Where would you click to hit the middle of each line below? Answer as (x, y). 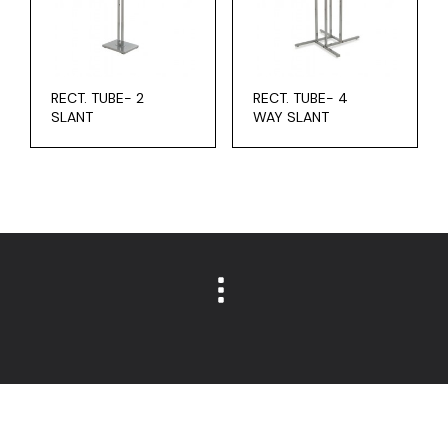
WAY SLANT (290, 116)
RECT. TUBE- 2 (97, 97)
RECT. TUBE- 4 (300, 97)
